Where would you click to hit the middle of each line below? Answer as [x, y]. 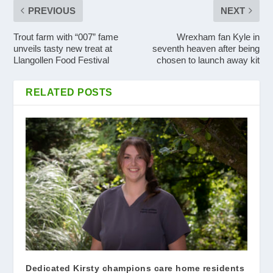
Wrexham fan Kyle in [218, 37]
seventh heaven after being [206, 48]
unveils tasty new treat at [63, 48]
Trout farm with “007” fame [66, 37]
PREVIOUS [52, 10]
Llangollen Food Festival [62, 60]
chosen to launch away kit [208, 60]
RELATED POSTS [69, 92]
